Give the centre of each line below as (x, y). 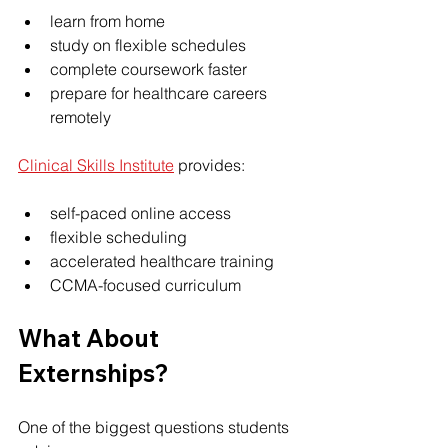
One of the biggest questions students (155, 427)
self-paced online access (140, 213)
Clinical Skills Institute (96, 165)
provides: (209, 165)
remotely (80, 117)
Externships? (93, 373)
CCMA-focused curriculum (145, 285)
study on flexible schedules (148, 45)
